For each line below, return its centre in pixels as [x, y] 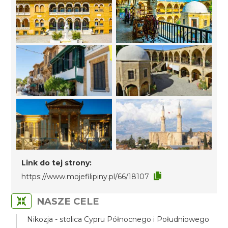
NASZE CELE [68, 201]
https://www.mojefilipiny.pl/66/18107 [85, 177]
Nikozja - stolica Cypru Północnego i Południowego [118, 219]
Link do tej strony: [57, 163]
